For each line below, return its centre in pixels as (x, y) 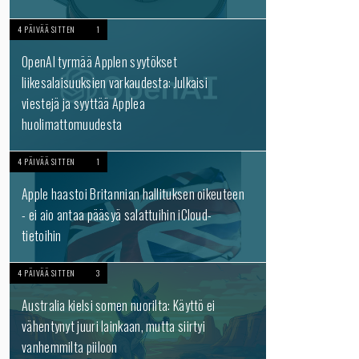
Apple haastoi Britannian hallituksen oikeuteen (133, 194)
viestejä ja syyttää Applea (83, 103)
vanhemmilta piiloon (70, 347)
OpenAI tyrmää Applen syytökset (100, 62)
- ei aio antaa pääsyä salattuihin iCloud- (117, 215)
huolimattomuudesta (72, 124)
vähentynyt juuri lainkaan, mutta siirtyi (114, 326)
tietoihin (42, 236)
